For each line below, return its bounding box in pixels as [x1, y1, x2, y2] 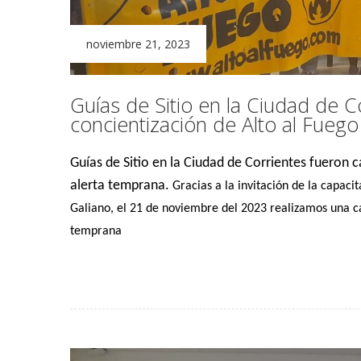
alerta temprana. [70, 177, 169, 193]
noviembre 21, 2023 [86, 35, 190, 52]
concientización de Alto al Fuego [70, 110, 359, 138]
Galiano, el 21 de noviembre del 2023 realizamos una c [70, 201, 359, 215]
